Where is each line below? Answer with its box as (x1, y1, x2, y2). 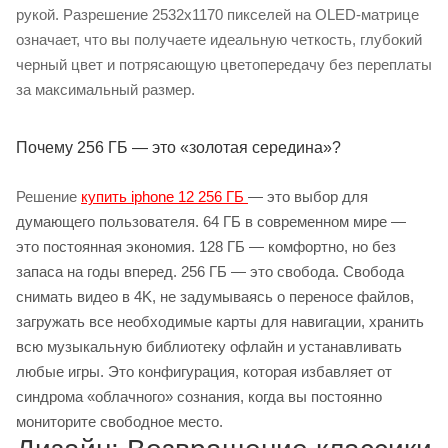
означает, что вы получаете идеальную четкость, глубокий (16, 31, 422, 48)
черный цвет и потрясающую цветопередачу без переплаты (16, 56, 432, 73)
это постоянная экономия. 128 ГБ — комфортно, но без (16, 238, 396, 255)
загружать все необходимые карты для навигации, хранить (16, 313, 424, 330)
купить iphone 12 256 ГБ (81, 188, 248, 205)
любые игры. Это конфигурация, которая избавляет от (16, 363, 392, 380)
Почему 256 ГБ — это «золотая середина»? (16, 139, 341, 156)
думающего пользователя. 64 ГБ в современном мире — (16, 213, 406, 230)
